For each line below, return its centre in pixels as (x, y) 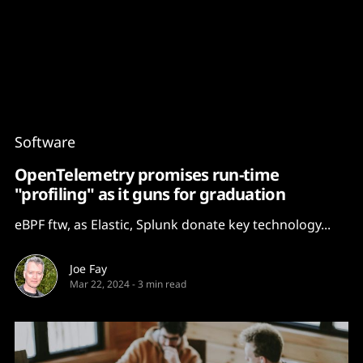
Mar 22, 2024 (100, 284)
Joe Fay (88, 269)
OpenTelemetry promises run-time (147, 174)
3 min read (162, 284)
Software (45, 142)
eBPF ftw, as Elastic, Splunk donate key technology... (173, 224)
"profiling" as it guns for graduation (150, 194)
